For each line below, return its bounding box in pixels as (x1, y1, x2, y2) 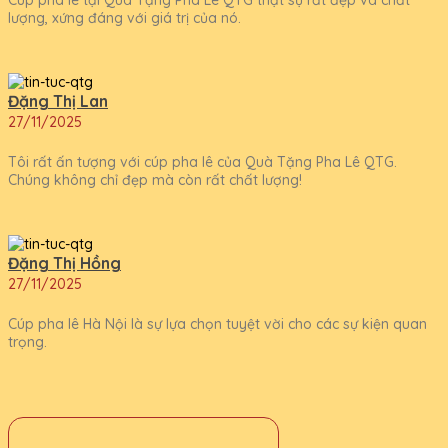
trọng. (8, 333, 47, 352)
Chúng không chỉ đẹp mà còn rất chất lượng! (8, 171, 302, 190)
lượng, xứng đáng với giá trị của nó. (8, 8, 241, 27)
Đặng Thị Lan (8, 90, 108, 111)
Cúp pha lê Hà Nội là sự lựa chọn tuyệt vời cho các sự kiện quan (8, 315, 427, 334)
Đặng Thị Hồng (8, 253, 121, 274)
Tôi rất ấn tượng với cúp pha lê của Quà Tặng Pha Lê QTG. (8, 153, 397, 172)
